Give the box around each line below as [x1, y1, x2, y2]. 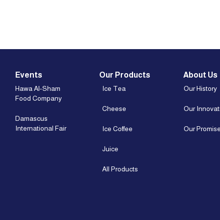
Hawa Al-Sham [15, 84, 60, 92]
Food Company [15, 94, 62, 102]
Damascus [15, 114, 48, 122]
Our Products [99, 70, 150, 79]
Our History [184, 84, 217, 92]
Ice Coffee [102, 124, 133, 133]
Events [15, 70, 42, 79]
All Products [102, 165, 138, 173]
